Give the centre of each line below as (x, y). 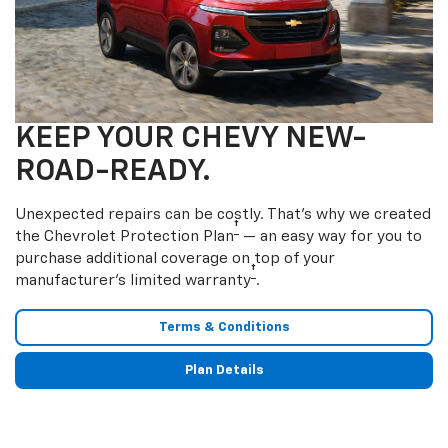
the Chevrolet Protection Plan (124, 237)
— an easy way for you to (330, 237)
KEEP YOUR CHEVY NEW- (190, 138)
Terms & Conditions (224, 327)
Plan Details (224, 371)
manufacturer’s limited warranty (133, 281)
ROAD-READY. (113, 171)
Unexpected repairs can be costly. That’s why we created (223, 215)
